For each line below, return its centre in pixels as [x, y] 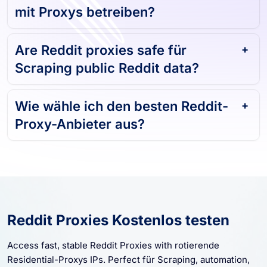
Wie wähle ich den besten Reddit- [122, 111]
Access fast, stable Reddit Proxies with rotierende [113, 250]
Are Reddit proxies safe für [101, 55]
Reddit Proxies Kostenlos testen [118, 225]
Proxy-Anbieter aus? [80, 128]
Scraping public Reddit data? [107, 72]
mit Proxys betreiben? [85, 16]
